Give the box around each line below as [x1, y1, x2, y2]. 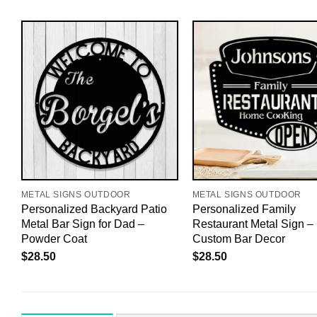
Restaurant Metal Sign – [192, 217, 313, 231]
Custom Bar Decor [192, 232, 285, 246]
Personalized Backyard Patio [21, 202, 167, 216]
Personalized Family [192, 202, 296, 216]
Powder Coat [21, 232, 87, 246]
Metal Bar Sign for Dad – [21, 217, 144, 231]
